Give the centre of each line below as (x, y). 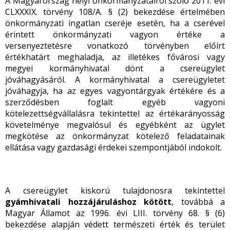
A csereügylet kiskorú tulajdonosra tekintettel (115, 190)
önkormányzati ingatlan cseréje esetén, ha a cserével (115, 23)
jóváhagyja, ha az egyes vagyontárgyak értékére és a (115, 91)
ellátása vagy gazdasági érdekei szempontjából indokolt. (113, 147)
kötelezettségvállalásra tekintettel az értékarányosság (115, 113)
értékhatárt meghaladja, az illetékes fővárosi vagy (115, 57)
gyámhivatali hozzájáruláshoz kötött (88, 202)
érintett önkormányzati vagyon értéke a (115, 34)
